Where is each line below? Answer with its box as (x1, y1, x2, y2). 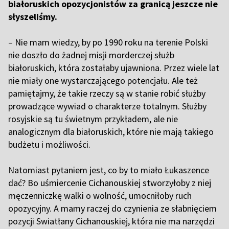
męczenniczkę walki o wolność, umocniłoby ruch (8, 190, 192, 202)
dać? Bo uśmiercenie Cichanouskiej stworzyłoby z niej (8, 177, 211, 189)
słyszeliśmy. (8, 11, 57, 23)
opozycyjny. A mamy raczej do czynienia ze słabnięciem (8, 202, 217, 215)
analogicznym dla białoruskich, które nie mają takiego (8, 126, 214, 138)
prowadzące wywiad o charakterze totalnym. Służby (8, 100, 207, 112)
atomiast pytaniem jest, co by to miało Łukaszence (14, 164, 209, 176)
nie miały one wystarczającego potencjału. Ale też (8, 75, 198, 87)
